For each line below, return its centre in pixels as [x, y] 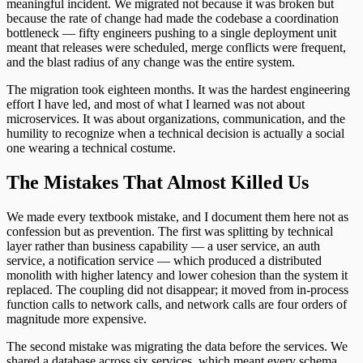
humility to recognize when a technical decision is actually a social [175, 134]
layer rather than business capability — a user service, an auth [163, 246]
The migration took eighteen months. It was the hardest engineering [178, 90]
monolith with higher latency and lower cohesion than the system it [177, 275]
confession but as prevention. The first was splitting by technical [170, 232]
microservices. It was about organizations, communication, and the [176, 119]
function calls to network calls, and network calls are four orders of [177, 305]
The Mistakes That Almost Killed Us [158, 183]
